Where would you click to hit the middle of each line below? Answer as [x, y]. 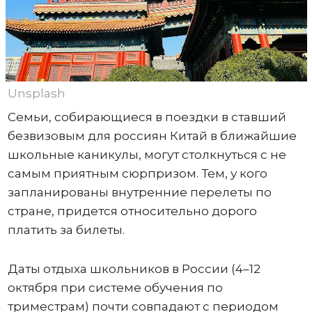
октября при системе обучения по [115, 287]
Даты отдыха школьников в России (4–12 [134, 268]
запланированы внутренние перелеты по [139, 192]
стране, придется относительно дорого [132, 211]
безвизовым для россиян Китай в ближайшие [152, 135]
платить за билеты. [67, 229]
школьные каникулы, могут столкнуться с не [147, 154]
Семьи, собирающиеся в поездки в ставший [147, 117]
